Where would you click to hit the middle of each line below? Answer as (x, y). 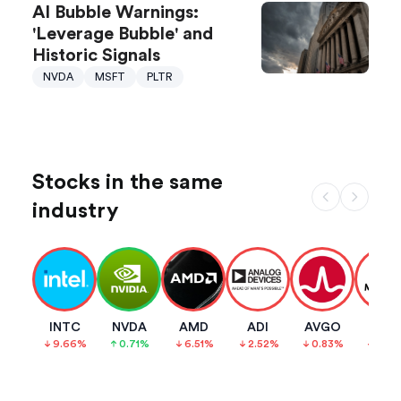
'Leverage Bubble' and (123, 34)
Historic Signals (96, 56)
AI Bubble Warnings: (115, 13)
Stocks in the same (128, 183)
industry (75, 212)
